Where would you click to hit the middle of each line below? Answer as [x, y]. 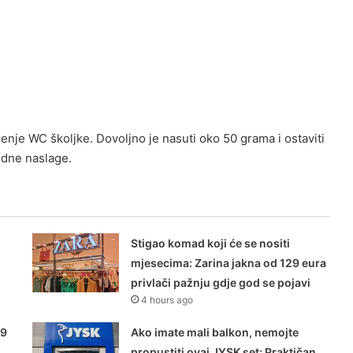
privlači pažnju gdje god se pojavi [221, 283]
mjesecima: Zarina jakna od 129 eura [229, 263]
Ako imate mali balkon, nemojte [215, 333]
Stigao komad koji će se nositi [211, 243]
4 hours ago [167, 300]
